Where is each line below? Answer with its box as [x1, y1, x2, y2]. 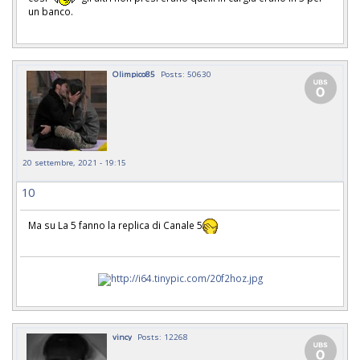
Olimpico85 [112, 68, 155, 80]
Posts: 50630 [161, 68, 211, 80]
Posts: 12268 [137, 331, 188, 343]
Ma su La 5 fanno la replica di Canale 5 [28, 218, 202, 231]
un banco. [28, 4, 73, 18]
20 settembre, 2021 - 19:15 [22, 157, 126, 169]
